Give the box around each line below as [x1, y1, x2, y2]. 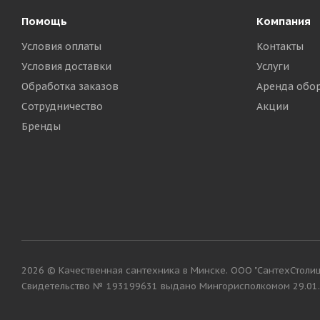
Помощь [21, 14, 67, 28]
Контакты [256, 40, 304, 53]
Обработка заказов [21, 80, 119, 93]
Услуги [256, 60, 289, 73]
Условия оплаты [21, 40, 101, 53]
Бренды [21, 120, 61, 133]
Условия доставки [21, 60, 111, 73]
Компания [256, 14, 311, 28]
